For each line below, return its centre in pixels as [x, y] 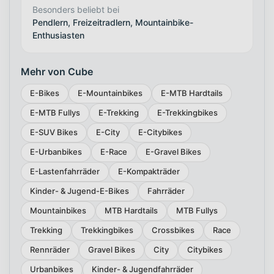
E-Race [114, 152]
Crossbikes [173, 230]
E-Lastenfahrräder [65, 172]
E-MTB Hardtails [192, 93]
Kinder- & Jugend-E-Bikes [80, 191]
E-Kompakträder [149, 172]
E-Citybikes [160, 132]
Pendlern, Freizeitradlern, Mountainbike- [113, 22]
